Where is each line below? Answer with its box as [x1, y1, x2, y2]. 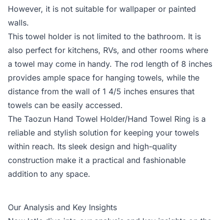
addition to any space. [8, 169, 90, 179]
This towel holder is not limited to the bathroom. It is [8, 31, 201, 41]
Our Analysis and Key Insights [8, 202, 117, 212]
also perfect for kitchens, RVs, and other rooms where [8, 45, 208, 55]
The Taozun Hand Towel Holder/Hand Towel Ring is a [8, 114, 206, 124]
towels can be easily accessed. [8, 100, 123, 110]
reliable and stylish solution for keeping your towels [8, 128, 199, 137]
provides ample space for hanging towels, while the [8, 73, 199, 82]
